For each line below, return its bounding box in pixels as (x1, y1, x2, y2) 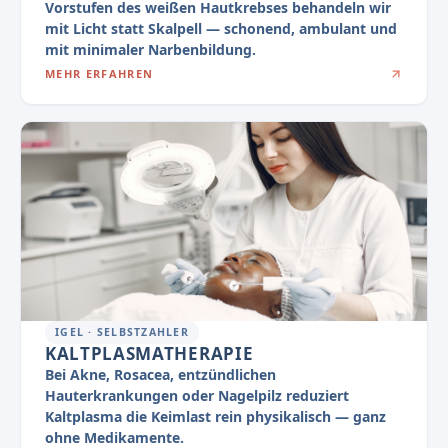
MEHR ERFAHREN (45, 65, 154, 81)
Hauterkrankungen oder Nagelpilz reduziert (45, 386, 349, 406)
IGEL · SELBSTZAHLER (55, 325, 189, 340)
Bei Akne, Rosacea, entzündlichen (45, 365, 276, 385)
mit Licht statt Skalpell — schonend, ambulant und (45, 18, 397, 38)
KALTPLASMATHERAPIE (45, 342, 254, 366)
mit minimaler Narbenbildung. (45, 39, 256, 59)
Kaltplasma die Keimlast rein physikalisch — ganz (45, 407, 386, 427)
